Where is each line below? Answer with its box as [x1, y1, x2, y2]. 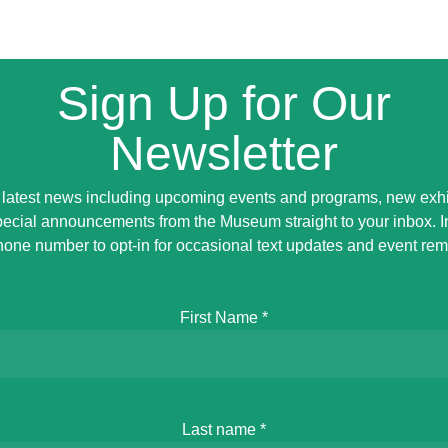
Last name [181, 421, 260, 438]
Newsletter [109, 127, 338, 180]
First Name [179, 309, 262, 326]
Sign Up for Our [56, 77, 391, 130]
